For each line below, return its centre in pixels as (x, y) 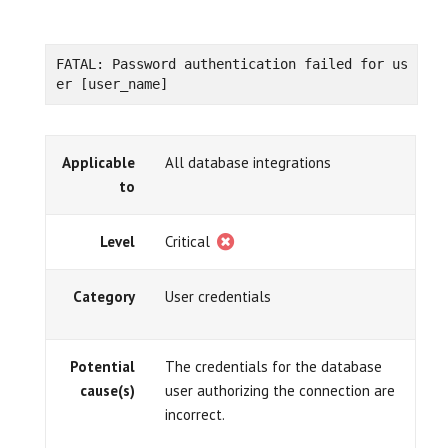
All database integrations (248, 162)
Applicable (98, 162)
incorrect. (195, 414)
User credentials (218, 296)
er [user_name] (111, 84)
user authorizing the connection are (280, 390)
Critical (189, 241)
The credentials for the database (273, 366)
